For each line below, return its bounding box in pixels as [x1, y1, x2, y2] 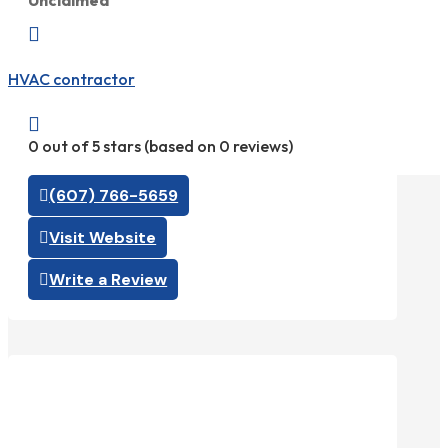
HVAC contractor [8, 68, 135, 89]
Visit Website [49, 226, 157, 248]
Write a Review [49, 268, 168, 290]
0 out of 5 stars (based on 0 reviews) [28, 135, 293, 156]
